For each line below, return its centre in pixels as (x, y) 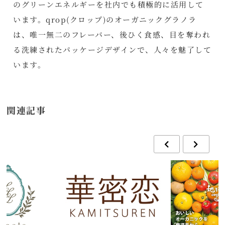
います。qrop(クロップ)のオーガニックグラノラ (105, 19)
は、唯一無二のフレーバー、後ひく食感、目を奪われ (112, 34)
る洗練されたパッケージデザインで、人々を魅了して (113, 49)
